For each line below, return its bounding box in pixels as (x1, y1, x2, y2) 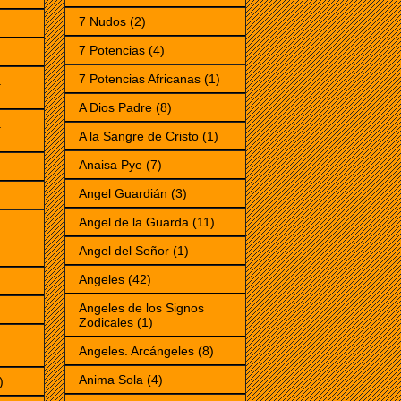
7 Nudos (79, 13, 126, 29)
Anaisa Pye (79, 157, 142, 172)
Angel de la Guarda (79, 214, 189, 229)
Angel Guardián (79, 185, 167, 200)
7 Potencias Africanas (79, 71, 200, 86)
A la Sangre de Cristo (79, 128, 199, 143)
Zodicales (79, 314, 133, 329)
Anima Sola (79, 371, 143, 387)
